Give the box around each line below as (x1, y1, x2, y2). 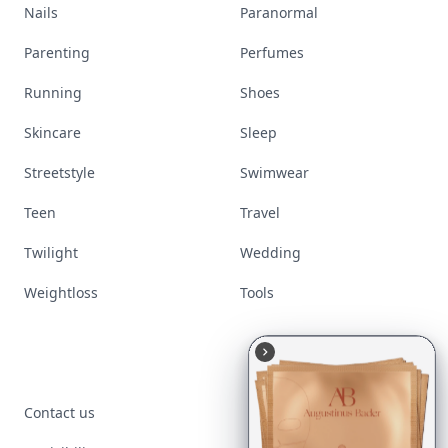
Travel (240, 203, 280, 222)
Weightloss (24, 283, 98, 302)
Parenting (24, 43, 90, 62)
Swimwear (240, 163, 309, 182)
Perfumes (240, 43, 304, 62)
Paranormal (240, 3, 318, 22)
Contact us (24, 403, 95, 422)
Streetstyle (24, 163, 95, 182)
